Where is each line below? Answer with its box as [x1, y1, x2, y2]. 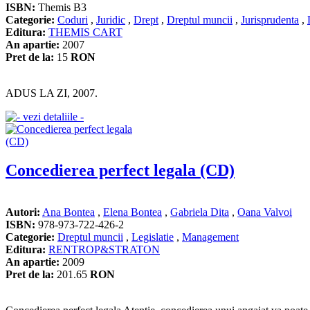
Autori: [6, 206, 40, 219]
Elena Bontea [103, 206, 162, 219]
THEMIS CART [48, 26, 122, 38]
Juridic [96, 13, 125, 26]
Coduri [57, 13, 88, 26]
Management [182, 231, 239, 244]
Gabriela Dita [170, 206, 229, 219]
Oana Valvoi [237, 206, 292, 219]
